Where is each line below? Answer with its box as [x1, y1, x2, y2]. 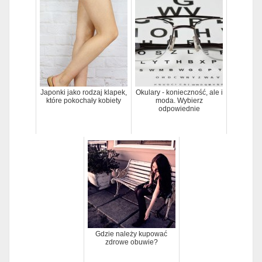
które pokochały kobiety [46, 96, 121, 105]
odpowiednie [158, 104, 200, 113]
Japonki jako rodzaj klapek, [40, 88, 127, 96]
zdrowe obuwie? [105, 237, 158, 246]
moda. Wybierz [155, 96, 203, 105]
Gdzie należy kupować [95, 229, 167, 238]
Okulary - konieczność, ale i [135, 88, 223, 96]
